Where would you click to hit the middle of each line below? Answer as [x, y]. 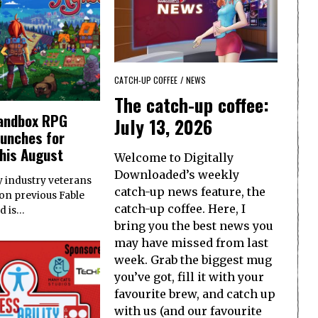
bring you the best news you [194, 225]
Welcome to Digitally [174, 157]
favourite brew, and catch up [195, 294]
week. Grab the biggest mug [193, 259]
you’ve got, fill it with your [189, 276]
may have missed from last [191, 242]
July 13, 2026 [163, 126]
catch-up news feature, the [190, 191]
